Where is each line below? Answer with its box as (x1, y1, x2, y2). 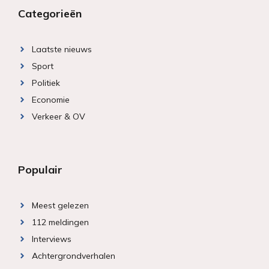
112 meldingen (31, 217, 89, 228)
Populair (18, 163, 62, 177)
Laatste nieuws (31, 44, 92, 55)
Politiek (31, 77, 60, 89)
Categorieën (18, 7, 82, 21)
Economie (31, 94, 70, 106)
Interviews (31, 234, 71, 245)
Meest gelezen (31, 200, 89, 211)
